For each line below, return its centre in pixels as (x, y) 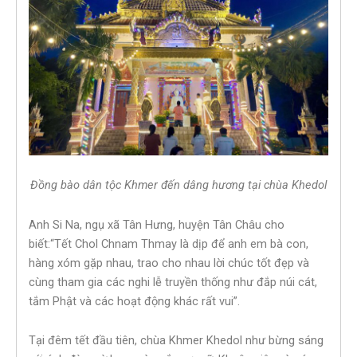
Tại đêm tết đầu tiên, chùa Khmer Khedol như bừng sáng (176, 341)
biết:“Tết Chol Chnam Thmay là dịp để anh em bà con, (169, 243)
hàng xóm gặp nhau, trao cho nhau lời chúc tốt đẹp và (169, 263)
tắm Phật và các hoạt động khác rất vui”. (134, 301)
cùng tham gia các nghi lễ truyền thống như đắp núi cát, (173, 282)
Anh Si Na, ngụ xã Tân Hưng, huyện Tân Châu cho (157, 224)
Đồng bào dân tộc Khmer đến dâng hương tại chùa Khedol (178, 185)
